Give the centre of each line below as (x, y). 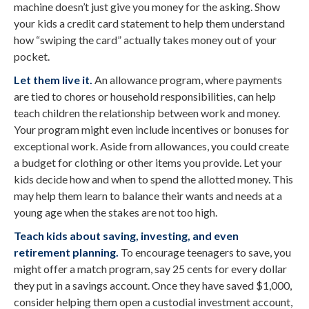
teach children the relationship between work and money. (147, 112)
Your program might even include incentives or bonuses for (151, 129)
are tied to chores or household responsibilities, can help (145, 96)
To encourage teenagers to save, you (205, 252)
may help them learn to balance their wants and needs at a (148, 195)
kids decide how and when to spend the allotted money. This (153, 179)
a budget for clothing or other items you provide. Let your (148, 162)
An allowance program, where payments (187, 79)
